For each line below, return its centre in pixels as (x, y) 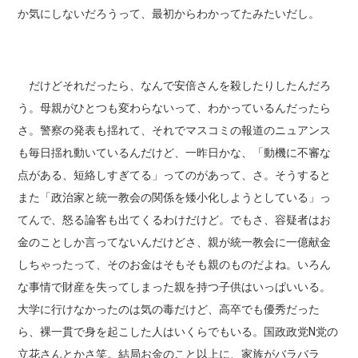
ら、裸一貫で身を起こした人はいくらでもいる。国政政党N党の (178, 331)
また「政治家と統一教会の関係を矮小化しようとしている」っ (175, 197)
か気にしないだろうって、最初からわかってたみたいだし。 (169, 13)
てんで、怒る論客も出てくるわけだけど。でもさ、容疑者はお (175, 219)
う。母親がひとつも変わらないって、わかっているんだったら (175, 107)
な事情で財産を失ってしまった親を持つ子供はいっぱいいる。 (175, 286)
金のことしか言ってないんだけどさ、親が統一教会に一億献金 (175, 242)
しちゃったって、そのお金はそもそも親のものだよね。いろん (175, 264)
